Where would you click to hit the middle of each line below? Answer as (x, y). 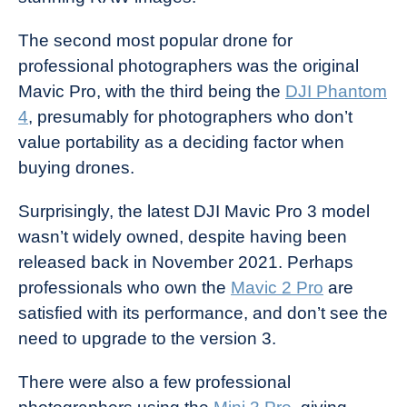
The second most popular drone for (155, 41)
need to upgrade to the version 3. (147, 339)
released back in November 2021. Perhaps (186, 263)
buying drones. (76, 168)
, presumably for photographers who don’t (190, 117)
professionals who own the (124, 288)
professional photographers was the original (189, 66)
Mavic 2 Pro (277, 288)
